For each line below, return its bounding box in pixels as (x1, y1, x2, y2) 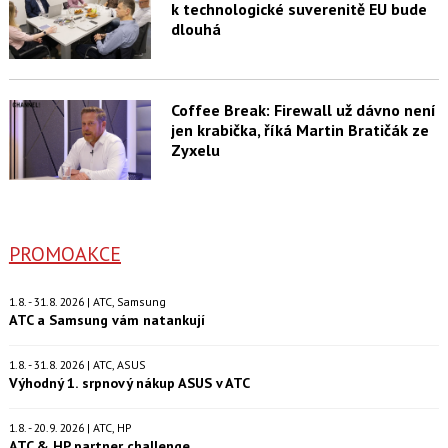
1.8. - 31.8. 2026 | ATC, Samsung (8, 293, 166, 309)
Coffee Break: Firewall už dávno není (170, 99, 436, 120)
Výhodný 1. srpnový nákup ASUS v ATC (8, 372, 250, 392)
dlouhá (170, 19, 221, 40)
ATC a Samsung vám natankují (8, 309, 205, 329)
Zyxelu (170, 139, 220, 160)
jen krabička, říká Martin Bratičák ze (170, 119, 429, 140)
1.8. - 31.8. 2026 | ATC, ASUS (8, 356, 146, 372)
